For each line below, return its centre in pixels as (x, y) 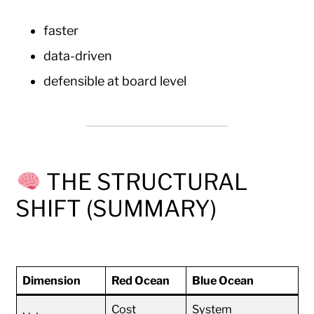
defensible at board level (115, 81)
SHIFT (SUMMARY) (116, 209)
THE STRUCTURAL (146, 182)
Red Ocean (140, 280)
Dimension (51, 280)
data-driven (78, 56)
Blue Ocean (223, 280)
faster (61, 31)
